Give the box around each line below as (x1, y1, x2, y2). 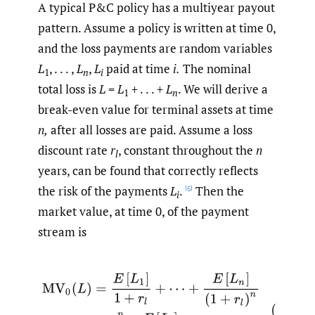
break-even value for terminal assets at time (38, 101, 274, 117)
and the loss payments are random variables (38, 39, 272, 56)
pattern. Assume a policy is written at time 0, (38, 19, 276, 36)
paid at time (103, 60, 173, 77)
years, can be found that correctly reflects (38, 162, 258, 179)
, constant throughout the (118, 141, 256, 158)
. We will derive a (178, 80, 268, 97)
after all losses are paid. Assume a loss (48, 121, 252, 138)
